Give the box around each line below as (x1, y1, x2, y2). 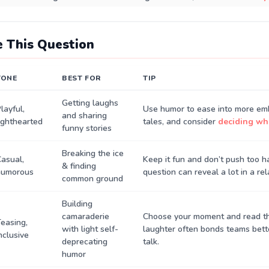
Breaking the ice (62, 148, 124, 160)
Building (62, 198, 92, 210)
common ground (62, 173, 123, 185)
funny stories (62, 122, 112, 134)
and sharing (62, 110, 107, 122)
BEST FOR (62, 73, 101, 83)
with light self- (62, 223, 118, 235)
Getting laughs (62, 97, 118, 109)
